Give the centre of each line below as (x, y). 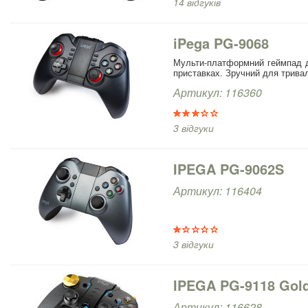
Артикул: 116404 (218, 190)
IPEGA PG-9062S (229, 168)
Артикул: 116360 (218, 92)
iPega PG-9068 (221, 43)
